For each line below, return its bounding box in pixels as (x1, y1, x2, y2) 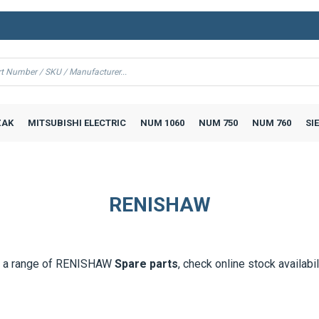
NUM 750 (198, 105, 238, 117)
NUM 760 (251, 105, 291, 117)
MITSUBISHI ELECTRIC (27, 105, 126, 117)
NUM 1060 (140, 105, 184, 117)
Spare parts (114, 246, 178, 259)
